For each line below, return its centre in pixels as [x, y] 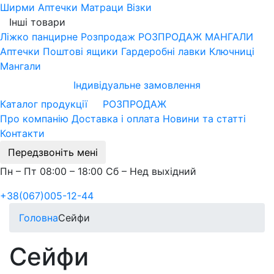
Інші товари [37, 22]
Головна [39, 217]
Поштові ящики [80, 51]
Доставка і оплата [116, 118]
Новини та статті [204, 118]
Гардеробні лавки [164, 51]
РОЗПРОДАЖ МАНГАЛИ [196, 36]
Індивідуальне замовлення [137, 85]
